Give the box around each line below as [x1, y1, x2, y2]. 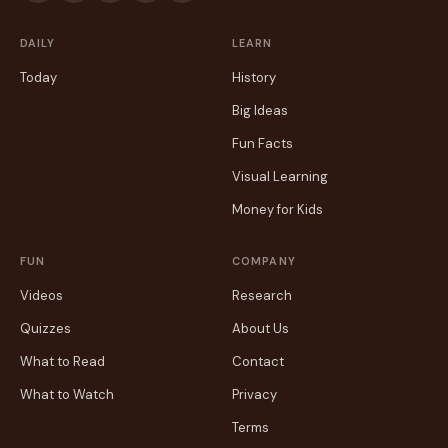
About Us [232, 320, 289, 337]
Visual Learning [232, 168, 328, 185]
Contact [232, 353, 284, 370]
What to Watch [20, 386, 114, 403]
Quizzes [20, 320, 71, 337]
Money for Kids [232, 201, 323, 218]
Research [232, 287, 292, 304]
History [232, 69, 276, 86]
